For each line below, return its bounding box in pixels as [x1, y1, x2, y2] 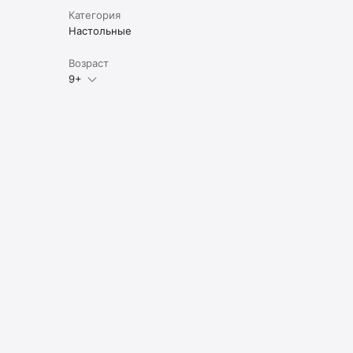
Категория [68, 8, 121, 21]
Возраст [68, 56, 109, 69]
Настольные [68, 24, 132, 37]
